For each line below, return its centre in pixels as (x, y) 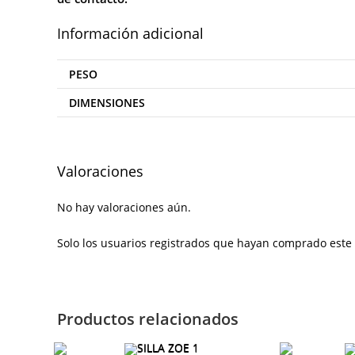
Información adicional (130, 33)
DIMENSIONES (107, 102)
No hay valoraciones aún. (124, 208)
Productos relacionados (148, 319)
